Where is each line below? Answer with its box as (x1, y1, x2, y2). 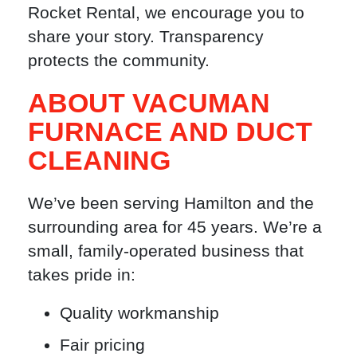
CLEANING (28, 145, 171, 176)
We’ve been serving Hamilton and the (28, 194, 314, 213)
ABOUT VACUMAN (28, 88, 270, 119)
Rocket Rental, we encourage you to (28, 2, 304, 22)
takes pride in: (28, 265, 135, 284)
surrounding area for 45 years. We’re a (28, 218, 322, 237)
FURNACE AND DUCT (28, 116, 312, 147)
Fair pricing (60, 335, 145, 354)
